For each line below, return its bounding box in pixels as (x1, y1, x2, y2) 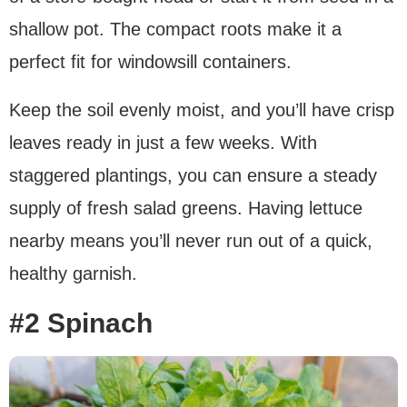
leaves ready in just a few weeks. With (9, 132, 317, 153)
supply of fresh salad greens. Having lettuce (9, 197, 362, 218)
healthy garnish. (9, 263, 137, 283)
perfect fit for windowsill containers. (9, 51, 292, 72)
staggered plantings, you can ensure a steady (9, 164, 377, 185)
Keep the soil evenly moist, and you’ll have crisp (9, 99, 394, 120)
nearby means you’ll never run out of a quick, (9, 230, 372, 251)
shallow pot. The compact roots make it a (9, 18, 342, 39)
